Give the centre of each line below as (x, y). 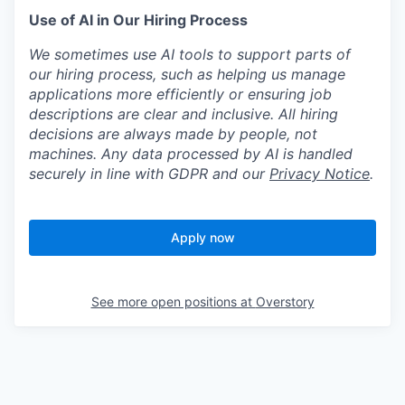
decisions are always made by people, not (173, 133)
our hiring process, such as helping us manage (187, 74)
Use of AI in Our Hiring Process (138, 19)
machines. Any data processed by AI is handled (191, 153)
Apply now (202, 237)
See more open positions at (173, 301)
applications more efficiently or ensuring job (180, 94)
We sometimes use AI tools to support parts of (190, 54)
